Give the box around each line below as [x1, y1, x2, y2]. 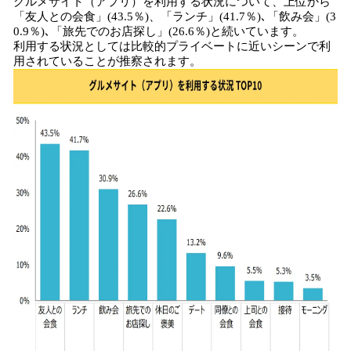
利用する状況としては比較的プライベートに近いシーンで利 [13, 40, 331, 52]
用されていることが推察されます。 [13, 55, 201, 67]
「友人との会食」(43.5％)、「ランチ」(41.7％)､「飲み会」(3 [13, 10, 336, 23]
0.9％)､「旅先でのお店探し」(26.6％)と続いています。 [13, 25, 304, 38]
